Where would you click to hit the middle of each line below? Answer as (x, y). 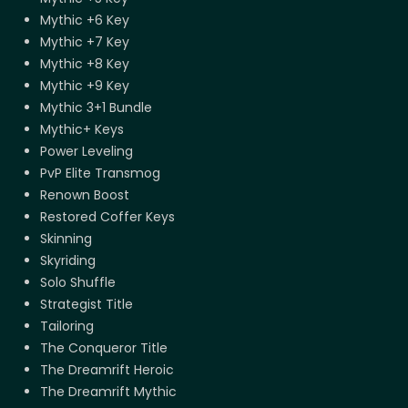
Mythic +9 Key (85, 85)
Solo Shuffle (78, 282)
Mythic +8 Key (85, 63)
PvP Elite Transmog (100, 173)
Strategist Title (87, 304)
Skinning (66, 238)
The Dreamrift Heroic (107, 369)
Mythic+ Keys (82, 129)
